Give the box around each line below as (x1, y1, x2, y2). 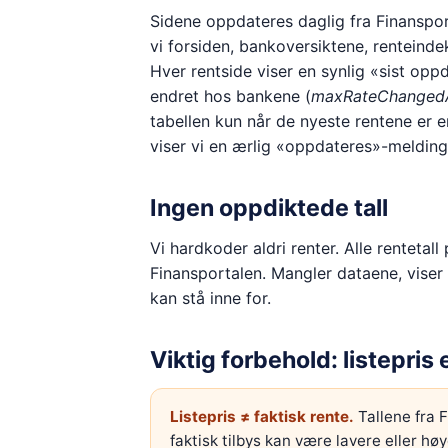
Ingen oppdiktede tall (149, 193, 388, 222)
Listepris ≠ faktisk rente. (169, 406, 354, 426)
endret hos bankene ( (149, 85, 311, 106)
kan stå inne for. (149, 287, 271, 308)
